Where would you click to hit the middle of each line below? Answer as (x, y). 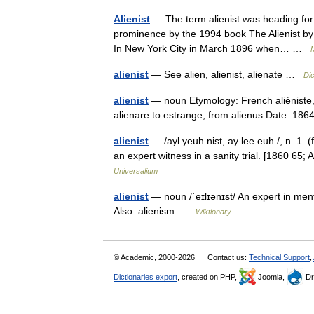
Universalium (136, 171)
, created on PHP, (208, 277)
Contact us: (228, 257)
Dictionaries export (145, 277)
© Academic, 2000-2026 (155, 257)
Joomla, (271, 277)
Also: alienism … (155, 211)
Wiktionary (213, 212)
